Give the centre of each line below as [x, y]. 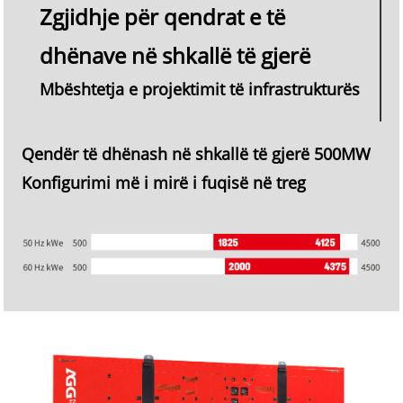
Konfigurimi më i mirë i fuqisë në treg [164, 183]
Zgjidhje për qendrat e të [162, 17]
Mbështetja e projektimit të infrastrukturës [200, 90]
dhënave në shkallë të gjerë [175, 56]
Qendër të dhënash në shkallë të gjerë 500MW [197, 154]
